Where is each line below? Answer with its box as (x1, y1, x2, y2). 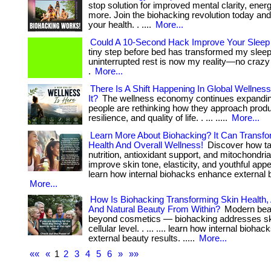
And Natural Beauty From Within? (88, 204, 220, 214)
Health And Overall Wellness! (88, 140, 203, 150)
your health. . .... (88, 20, 154, 30)
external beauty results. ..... (88, 233, 197, 243)
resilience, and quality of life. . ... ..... (88, 113, 230, 123)
